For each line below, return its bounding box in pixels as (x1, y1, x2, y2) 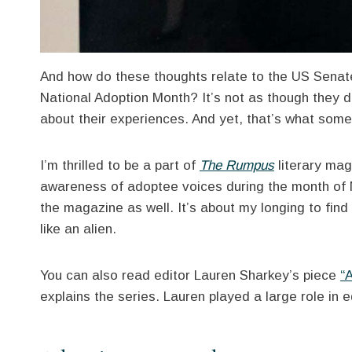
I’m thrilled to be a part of (40, 157, 200, 173)
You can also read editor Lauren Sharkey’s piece (40, 267, 340, 283)
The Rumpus (200, 157, 274, 173)
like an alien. (40, 221, 116, 236)
